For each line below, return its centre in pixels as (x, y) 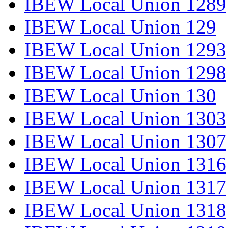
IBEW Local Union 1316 (125, 164)
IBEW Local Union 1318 (125, 210)
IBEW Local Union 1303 (125, 118)
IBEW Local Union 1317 (125, 187)
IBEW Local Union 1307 (125, 141)
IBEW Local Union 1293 (125, 49)
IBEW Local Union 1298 (125, 72)
